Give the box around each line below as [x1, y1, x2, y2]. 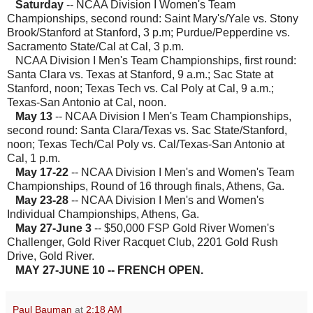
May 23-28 [15, 194, 68, 207]
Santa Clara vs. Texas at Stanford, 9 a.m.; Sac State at [7, 68, 273, 81]
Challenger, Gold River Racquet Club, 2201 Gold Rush [7, 236, 278, 249]
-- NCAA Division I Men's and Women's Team [71, 166, 294, 179]
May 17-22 [15, 166, 71, 179]
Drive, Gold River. [7, 250, 94, 263]
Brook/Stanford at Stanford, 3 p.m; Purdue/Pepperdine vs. [7, 27, 290, 39]
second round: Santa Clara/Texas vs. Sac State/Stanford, [7, 124, 287, 137]
